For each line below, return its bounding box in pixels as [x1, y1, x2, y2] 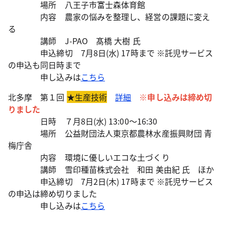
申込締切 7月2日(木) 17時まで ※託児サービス [8, 175, 213, 188]
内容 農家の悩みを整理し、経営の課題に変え [8, 11, 210, 23]
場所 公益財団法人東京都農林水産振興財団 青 [8, 127, 212, 140]
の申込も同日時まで [8, 59, 81, 71]
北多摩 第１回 [8, 91, 67, 103]
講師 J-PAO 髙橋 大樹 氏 [8, 35, 141, 47]
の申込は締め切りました [8, 187, 97, 200]
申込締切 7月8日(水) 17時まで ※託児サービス [8, 47, 213, 59]
